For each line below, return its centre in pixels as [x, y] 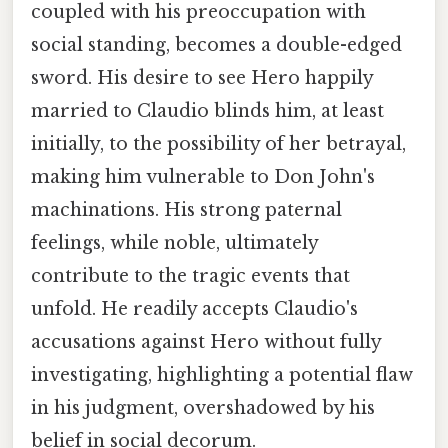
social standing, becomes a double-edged [216, 45]
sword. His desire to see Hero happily [202, 78]
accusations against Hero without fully [206, 342]
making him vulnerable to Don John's [203, 177]
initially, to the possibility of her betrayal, [218, 144]
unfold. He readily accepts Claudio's [194, 309]
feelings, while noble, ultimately [174, 243]
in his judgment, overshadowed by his [203, 408]
